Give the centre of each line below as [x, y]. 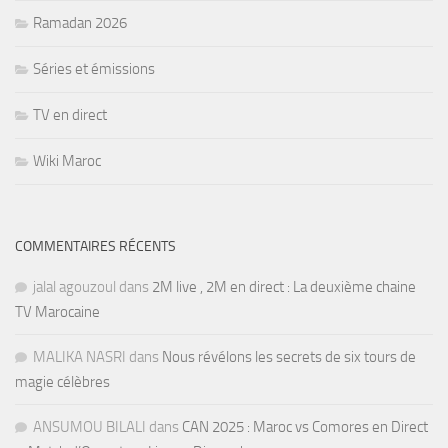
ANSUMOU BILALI [89, 427]
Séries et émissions [94, 69]
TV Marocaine [57, 312]
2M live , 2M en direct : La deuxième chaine [284, 287]
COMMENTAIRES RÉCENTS [95, 247]
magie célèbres [62, 382]
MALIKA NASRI [79, 357]
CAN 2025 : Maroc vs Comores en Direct [305, 427]
